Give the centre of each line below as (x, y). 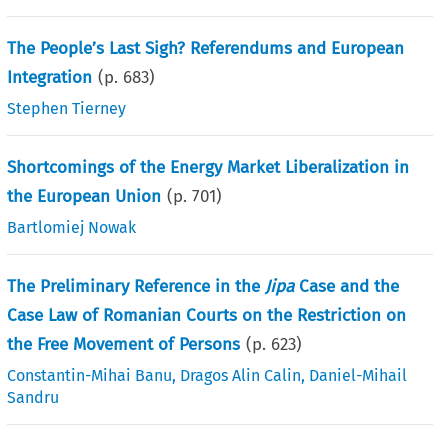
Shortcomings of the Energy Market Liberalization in (208, 167)
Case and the (347, 286)
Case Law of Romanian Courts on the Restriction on (207, 315)
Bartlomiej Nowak (72, 227)
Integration (50, 77)
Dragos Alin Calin (241, 375)
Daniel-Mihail (358, 375)
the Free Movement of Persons (124, 344)
